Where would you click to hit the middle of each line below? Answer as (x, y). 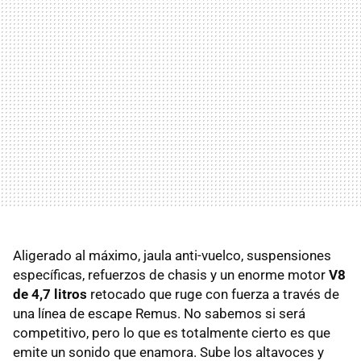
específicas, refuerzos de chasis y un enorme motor (171, 274)
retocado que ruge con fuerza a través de (213, 294)
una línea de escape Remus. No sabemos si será (159, 313)
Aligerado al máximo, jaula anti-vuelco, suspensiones (172, 255)
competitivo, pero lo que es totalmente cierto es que (172, 332)
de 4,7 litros (50, 294)
